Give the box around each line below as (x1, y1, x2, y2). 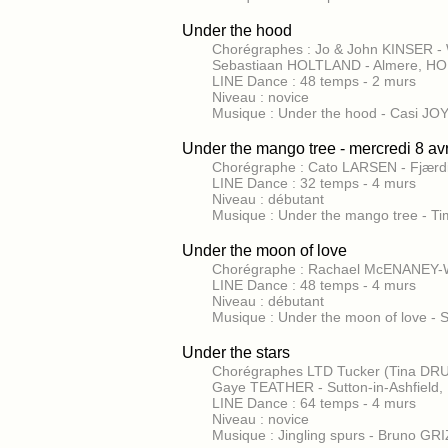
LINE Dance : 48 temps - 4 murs (212, 277, 416, 293)
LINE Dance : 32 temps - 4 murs (212, 175, 416, 191)
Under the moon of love (182, 242, 347, 259)
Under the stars (182, 344, 290, 361)
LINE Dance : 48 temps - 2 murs (212, 73, 416, 89)
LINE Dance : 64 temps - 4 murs (212, 395, 416, 411)
